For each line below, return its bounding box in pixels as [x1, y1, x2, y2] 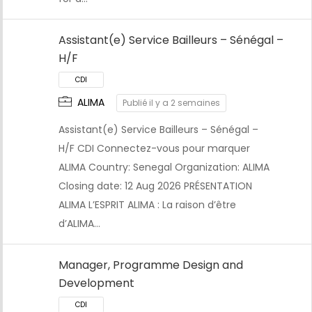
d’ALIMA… [58, 217, 100, 231]
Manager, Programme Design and [58, 257, 243, 274]
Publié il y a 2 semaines [123, 97, 220, 109]
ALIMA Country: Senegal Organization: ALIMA [58, 160, 270, 175]
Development [58, 275, 134, 292]
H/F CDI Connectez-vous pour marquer [58, 141, 250, 156]
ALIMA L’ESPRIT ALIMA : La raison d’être [58, 198, 236, 212]
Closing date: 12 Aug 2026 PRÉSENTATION [58, 179, 252, 194]
